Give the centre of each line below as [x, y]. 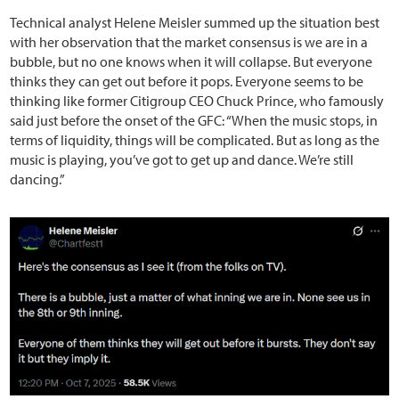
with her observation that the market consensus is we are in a [189, 42]
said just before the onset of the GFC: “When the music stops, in [194, 121]
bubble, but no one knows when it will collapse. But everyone [191, 62]
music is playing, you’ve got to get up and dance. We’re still [182, 160]
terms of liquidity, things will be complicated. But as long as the [195, 140]
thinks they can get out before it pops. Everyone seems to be [187, 81]
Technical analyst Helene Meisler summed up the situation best [195, 23]
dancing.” [38, 179]
